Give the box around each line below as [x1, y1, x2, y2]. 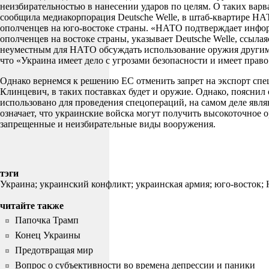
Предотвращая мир [15, 245, 93, 256]
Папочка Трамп [15, 215, 79, 226]
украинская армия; [136, 179, 214, 190]
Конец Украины [15, 230, 80, 241]
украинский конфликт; [40, 179, 136, 190]
